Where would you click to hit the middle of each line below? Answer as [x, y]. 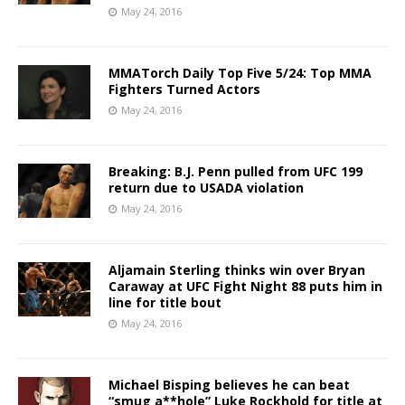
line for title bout [165, 302]
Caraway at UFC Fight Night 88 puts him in [245, 286]
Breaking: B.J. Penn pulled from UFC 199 [235, 171]
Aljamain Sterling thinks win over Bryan [237, 269]
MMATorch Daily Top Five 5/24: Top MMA [240, 72]
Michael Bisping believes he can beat [229, 384]
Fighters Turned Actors [184, 89]
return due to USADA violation [206, 187]
